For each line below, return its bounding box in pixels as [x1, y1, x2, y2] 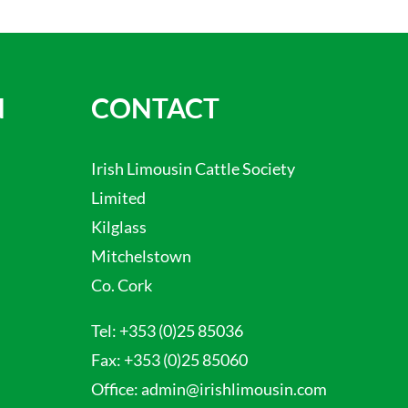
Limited [91, 187, 146, 208]
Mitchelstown [91, 245, 191, 266]
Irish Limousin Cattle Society [91, 158, 295, 178]
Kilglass [91, 216, 147, 237]
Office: [91, 378, 141, 399]
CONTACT [91, 90, 219, 124]
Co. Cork [91, 274, 152, 295]
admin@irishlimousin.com [141, 378, 327, 399]
